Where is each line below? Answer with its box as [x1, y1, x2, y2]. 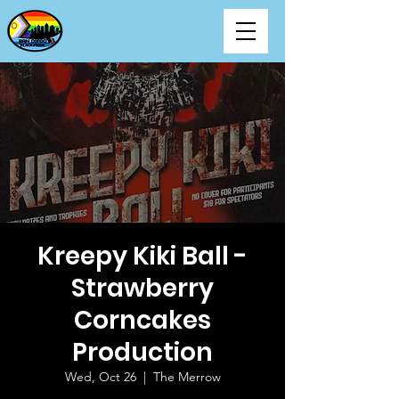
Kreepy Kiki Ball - [37, 239, 248, 273]
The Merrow [152, 369, 221, 385]
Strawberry [71, 271, 214, 305]
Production [72, 335, 213, 370]
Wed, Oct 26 [64, 369, 136, 385]
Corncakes [74, 303, 211, 338]
